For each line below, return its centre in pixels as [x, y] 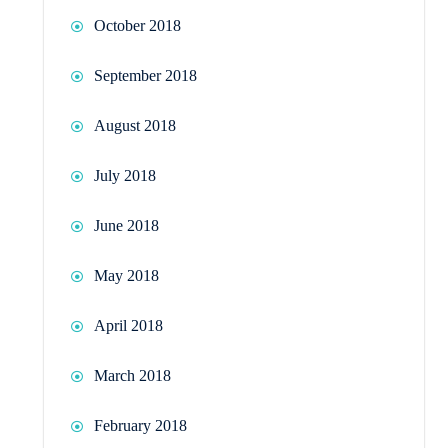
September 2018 [145, 75]
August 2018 [135, 125]
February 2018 [140, 425]
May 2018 [126, 275]
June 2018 [126, 225]
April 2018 [128, 325]
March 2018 [132, 375]
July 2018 [125, 175]
